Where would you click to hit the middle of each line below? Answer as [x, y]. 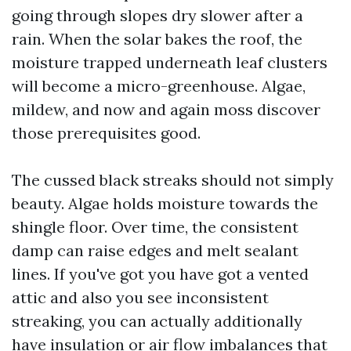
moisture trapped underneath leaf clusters [170, 62]
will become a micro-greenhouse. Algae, [159, 86]
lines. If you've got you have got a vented [160, 274]
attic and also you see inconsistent [140, 297]
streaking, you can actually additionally [157, 321]
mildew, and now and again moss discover [166, 109]
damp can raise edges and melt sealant [155, 250]
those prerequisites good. [106, 133]
